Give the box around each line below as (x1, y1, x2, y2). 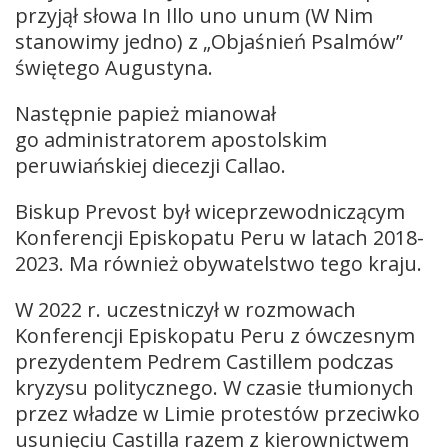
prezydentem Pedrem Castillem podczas (15, 347, 394, 375)
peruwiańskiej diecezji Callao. (15, 151, 291, 179)
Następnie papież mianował (15, 99, 276, 127)
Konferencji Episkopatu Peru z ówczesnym (15, 321, 415, 349)
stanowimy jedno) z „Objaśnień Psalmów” (15, 27, 403, 55)
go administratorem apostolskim (15, 125, 327, 153)
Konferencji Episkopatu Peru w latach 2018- (15, 223, 424, 251)
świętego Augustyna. (15, 53, 218, 81)
